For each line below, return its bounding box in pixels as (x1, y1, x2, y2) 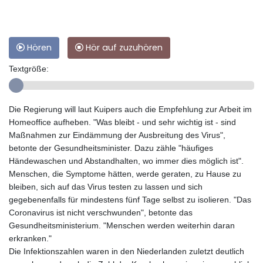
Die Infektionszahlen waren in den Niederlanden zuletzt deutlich (9, 246, 244, 256)
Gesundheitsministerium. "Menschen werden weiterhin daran (9, 220, 235, 230)
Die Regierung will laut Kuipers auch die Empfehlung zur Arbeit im (9, 104, 252, 114)
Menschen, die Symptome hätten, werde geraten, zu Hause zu (9, 168, 241, 178)
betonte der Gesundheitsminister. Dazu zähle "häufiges (9, 143, 213, 153)
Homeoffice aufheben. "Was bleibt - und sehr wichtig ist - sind (9, 117, 236, 127)
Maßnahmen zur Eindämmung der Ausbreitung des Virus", (9, 130, 225, 140)
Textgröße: (9, 63, 49, 73)
